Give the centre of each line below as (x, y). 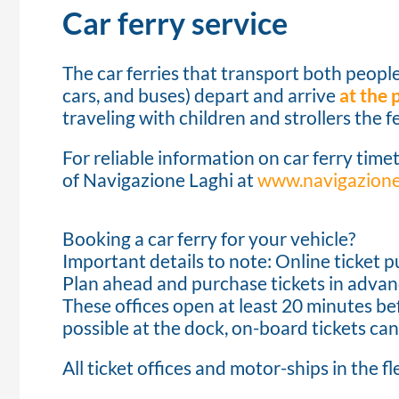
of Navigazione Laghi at (160, 180)
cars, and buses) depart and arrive (201, 95)
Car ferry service (175, 23)
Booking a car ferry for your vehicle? (209, 239)
